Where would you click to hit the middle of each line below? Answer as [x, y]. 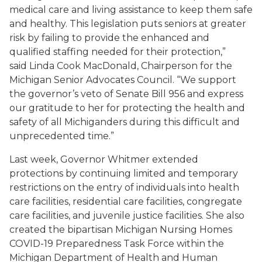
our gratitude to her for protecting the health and [127, 108]
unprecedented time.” [62, 136]
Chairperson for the [185, 66]
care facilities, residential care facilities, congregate [126, 201]
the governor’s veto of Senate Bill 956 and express [126, 94]
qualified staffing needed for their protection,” [118, 52]
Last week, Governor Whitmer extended [104, 159]
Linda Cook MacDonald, [84, 66]
